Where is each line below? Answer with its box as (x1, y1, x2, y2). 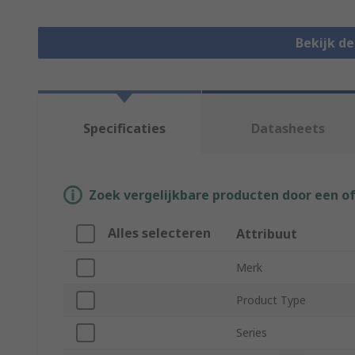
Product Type (236, 292, 306, 308)
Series (236, 325, 267, 341)
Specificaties (82, 120, 166, 138)
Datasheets (251, 120, 326, 138)
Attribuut (236, 225, 297, 243)
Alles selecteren (108, 224, 211, 242)
